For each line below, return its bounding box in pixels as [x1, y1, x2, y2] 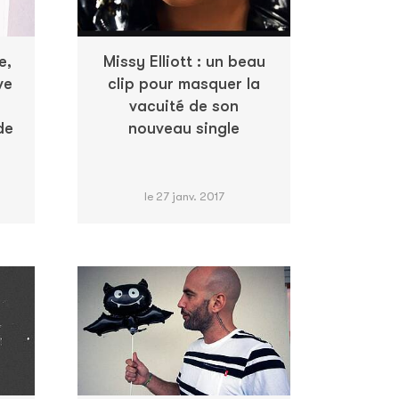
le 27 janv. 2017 [143, 189, 224, 203]
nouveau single [128, 118, 240, 137]
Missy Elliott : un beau [102, 52, 265, 70]
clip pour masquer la [108, 74, 260, 93]
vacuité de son [129, 96, 239, 115]
